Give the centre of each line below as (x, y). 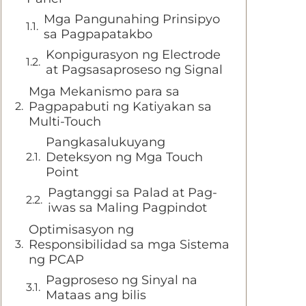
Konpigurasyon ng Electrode (133, 55)
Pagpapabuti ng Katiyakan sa (120, 107)
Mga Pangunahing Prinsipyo (132, 19)
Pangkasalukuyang (106, 142)
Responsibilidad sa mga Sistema (129, 245)
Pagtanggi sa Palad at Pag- (133, 193)
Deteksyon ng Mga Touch (124, 157)
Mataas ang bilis (96, 295)
